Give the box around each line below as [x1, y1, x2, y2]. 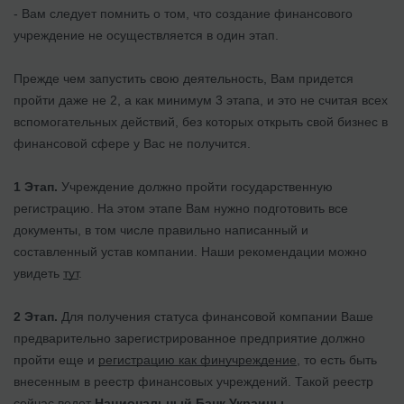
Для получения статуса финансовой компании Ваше [58, 308, 373, 324]
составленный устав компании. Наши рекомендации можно [14, 243, 367, 259]
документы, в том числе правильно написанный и [14, 222, 308, 237]
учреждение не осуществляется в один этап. [14, 27, 282, 42]
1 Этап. [14, 179, 58, 194]
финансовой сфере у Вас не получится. [14, 135, 258, 151]
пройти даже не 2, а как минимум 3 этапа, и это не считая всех [14, 92, 388, 107]
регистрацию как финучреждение [98, 352, 297, 367]
